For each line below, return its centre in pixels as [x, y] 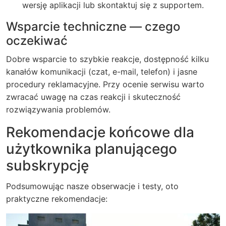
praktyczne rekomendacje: [57, 199]
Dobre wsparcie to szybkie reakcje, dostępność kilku [107, 59]
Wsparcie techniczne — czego [93, 26]
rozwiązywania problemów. [58, 109]
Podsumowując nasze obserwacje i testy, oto [92, 186]
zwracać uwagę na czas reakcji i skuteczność [93, 97]
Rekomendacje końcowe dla [100, 132]
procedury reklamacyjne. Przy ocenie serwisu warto [105, 84]
